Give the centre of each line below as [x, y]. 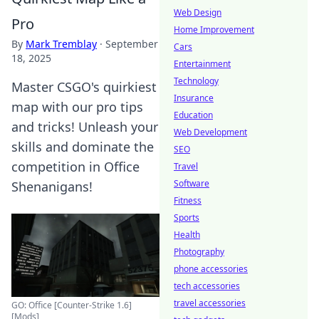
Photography [199, 252]
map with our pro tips [77, 107]
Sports [187, 218]
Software [192, 183]
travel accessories [210, 303]
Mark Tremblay [61, 44]
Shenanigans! [52, 187]
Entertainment [202, 64]
